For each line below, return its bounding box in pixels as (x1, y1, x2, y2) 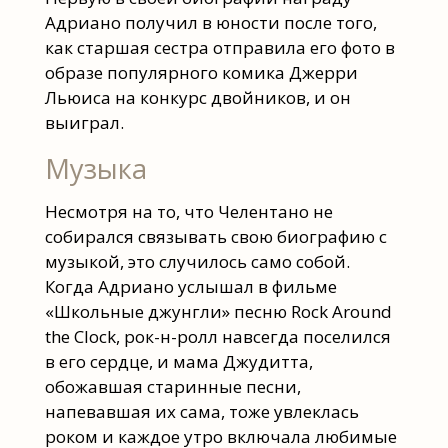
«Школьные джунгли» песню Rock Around (44, 300, 392, 324)
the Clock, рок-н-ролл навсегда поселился (44, 325, 391, 349)
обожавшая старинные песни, (44, 375, 301, 399)
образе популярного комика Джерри (44, 60, 358, 84)
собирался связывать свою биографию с (44, 225, 387, 249)
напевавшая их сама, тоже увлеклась (44, 400, 359, 424)
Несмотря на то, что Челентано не (44, 200, 333, 224)
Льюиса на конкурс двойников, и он (44, 85, 351, 109)
